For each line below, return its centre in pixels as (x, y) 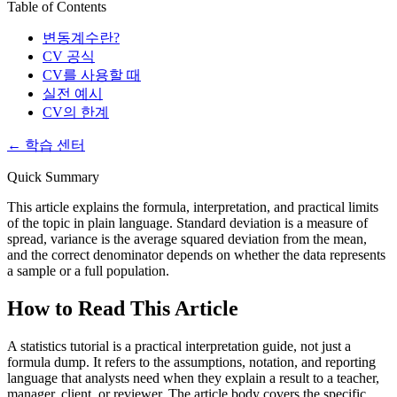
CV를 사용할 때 (92, 75)
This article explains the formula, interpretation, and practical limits (193, 207)
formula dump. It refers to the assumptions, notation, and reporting (191, 362)
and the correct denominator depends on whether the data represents (196, 255)
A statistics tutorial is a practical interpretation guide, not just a (179, 346)
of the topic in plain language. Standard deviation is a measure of (187, 223)
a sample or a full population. (88, 271)
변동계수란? (81, 38)
